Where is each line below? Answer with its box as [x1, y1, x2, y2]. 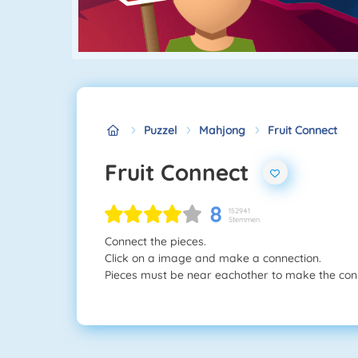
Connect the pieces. [105, 233, 206, 249]
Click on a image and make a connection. [105, 250, 321, 265]
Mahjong [199, 122, 245, 137]
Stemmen [228, 215, 260, 225]
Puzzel [144, 122, 177, 137]
